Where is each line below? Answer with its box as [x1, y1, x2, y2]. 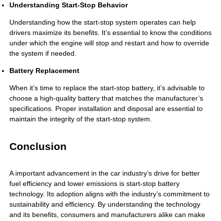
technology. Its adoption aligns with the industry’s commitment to [9, 190, 210, 198]
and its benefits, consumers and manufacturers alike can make [9, 211, 205, 219]
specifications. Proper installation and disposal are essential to [9, 105, 203, 113]
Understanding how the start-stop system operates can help [9, 18, 196, 27]
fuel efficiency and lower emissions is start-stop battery [9, 180, 180, 188]
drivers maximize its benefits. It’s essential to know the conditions [9, 29, 212, 37]
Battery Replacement [9, 67, 79, 75]
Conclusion [9, 141, 67, 152]
